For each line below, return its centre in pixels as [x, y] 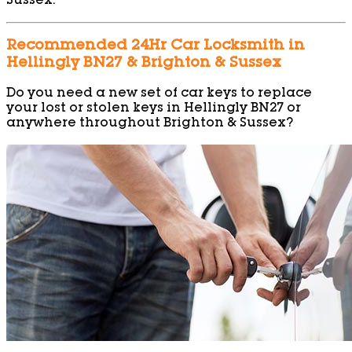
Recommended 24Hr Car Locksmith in [156, 47]
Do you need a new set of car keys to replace [159, 95]
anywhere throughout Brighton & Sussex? [150, 125]
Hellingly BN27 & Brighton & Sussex [144, 64]
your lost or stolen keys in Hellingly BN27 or [154, 110]
